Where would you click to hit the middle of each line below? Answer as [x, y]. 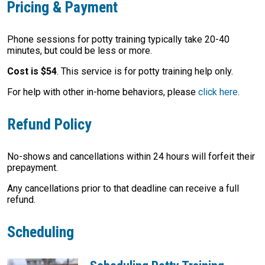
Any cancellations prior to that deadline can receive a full [123, 188]
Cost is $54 [32, 71]
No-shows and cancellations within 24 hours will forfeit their [131, 156]
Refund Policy [49, 124]
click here [218, 92]
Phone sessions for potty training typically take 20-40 [118, 39]
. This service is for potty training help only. [145, 71]
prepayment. [33, 168]
